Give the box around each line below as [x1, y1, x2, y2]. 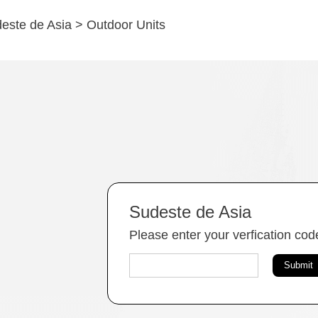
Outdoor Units [87, 18, 165, 32]
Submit [283, 260, 313, 270]
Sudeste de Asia [128, 202, 251, 221]
